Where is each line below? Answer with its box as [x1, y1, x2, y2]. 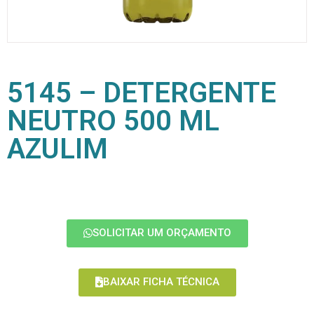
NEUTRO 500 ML [7, 104, 219, 138]
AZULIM [7, 132, 108, 166]
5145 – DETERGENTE [7, 76, 276, 110]
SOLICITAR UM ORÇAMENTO [92, 226, 231, 240]
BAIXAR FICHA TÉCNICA [102, 275, 219, 289]
